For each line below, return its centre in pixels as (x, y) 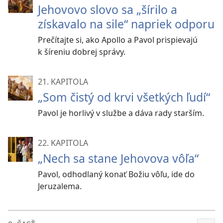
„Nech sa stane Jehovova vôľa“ (118, 158)
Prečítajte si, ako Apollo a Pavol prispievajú (118, 40)
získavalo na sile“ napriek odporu (126, 24)
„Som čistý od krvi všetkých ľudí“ (124, 97)
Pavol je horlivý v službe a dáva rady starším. (121, 113)
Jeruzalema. (60, 186)
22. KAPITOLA (63, 143)
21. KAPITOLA (63, 82)
